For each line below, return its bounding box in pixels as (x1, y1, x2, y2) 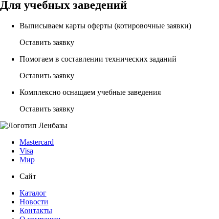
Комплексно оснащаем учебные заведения (20, 88, 161, 97)
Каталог (20, 189, 46, 197)
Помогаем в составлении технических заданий (20, 55, 176, 64)
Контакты (20, 206, 52, 215)
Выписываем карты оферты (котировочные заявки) (20, 22, 191, 30)
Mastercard (20, 138, 54, 147)
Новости (20, 197, 48, 206)
